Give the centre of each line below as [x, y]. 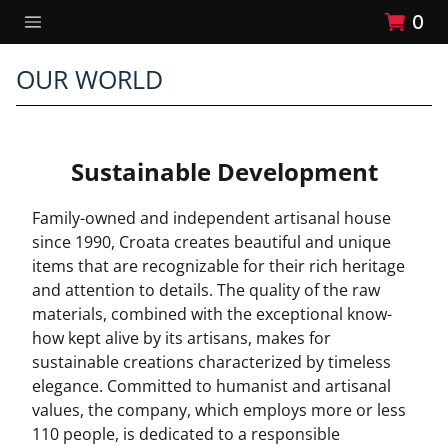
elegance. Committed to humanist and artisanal [211, 386]
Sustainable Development [224, 171]
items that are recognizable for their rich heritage [218, 266]
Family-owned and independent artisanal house [211, 218]
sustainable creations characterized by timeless [211, 362]
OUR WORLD [89, 79]
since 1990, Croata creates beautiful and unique [211, 242]
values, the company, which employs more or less [219, 410]
